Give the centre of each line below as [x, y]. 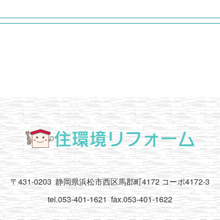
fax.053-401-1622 [142, 199]
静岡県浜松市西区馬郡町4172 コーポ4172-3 [133, 181]
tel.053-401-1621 [77, 199]
